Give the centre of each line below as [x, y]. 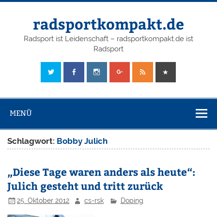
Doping [132, 200]
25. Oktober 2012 [43, 200]
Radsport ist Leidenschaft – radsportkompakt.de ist [108, 39]
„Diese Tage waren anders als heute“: [101, 171]
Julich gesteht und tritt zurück [85, 186]
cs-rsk [94, 200]
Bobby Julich [82, 141]
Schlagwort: [32, 141]
